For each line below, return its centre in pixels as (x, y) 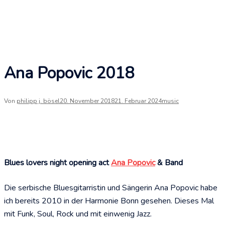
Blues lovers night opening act (58, 163)
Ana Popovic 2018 (69, 73)
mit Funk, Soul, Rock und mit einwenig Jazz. (78, 214)
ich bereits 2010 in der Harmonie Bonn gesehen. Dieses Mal (109, 201)
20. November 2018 (87, 101)
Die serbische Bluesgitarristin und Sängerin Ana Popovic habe (111, 188)
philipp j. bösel (38, 101)
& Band (169, 163)
